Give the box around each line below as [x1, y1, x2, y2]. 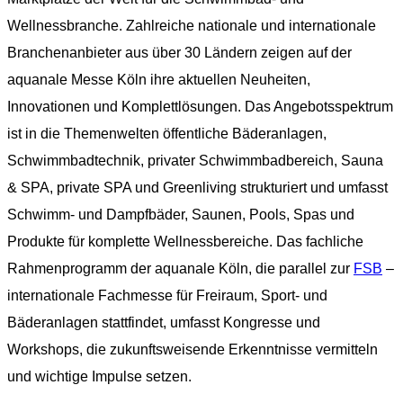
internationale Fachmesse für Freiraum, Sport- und [7, 287, 327, 303]
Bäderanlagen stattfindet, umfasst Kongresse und [7, 314, 320, 330]
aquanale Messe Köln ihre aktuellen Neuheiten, [7, 71, 310, 87]
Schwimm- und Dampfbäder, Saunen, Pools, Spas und [7, 206, 354, 222]
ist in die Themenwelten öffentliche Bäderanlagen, [7, 125, 327, 141]
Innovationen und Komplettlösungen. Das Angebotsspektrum [7, 98, 393, 114]
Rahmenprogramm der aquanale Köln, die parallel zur [7, 260, 354, 276]
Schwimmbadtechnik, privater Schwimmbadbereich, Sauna [7, 152, 383, 168]
